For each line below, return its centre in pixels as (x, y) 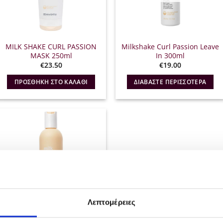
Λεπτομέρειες (111, 202)
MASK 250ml (51, 55)
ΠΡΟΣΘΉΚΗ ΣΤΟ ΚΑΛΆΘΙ (51, 82)
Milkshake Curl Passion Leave (170, 46)
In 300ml (170, 55)
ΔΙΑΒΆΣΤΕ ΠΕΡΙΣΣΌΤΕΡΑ (170, 82)
